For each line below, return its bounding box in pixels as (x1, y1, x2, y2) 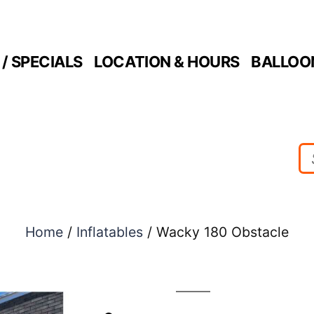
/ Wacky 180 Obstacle (143, 223, 289, 240)
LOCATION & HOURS (94, 52, 240, 71)
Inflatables (76, 223, 143, 240)
